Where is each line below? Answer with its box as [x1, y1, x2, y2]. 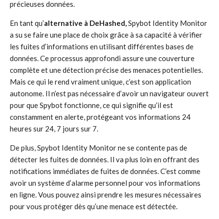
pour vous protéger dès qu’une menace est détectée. [10, 202, 177, 211]
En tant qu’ [10, 19, 44, 27]
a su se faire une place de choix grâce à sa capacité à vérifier [10, 30, 202, 39]
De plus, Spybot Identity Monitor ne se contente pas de [10, 143, 187, 152]
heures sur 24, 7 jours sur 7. [10, 124, 98, 133]
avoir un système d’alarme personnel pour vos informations [10, 178, 200, 187]
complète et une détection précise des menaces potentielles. [10, 66, 203, 74]
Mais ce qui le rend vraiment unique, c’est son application [10, 77, 191, 86]
